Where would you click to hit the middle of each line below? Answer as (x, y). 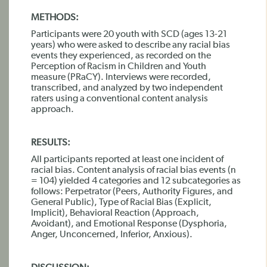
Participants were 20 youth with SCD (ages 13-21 (129, 35)
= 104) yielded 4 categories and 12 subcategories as (136, 181)
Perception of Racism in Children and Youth (119, 67)
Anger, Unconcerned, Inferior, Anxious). (112, 235)
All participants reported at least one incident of (127, 160)
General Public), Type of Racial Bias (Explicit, (121, 203)
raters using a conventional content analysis (119, 99)
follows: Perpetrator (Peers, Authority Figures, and (132, 192)
